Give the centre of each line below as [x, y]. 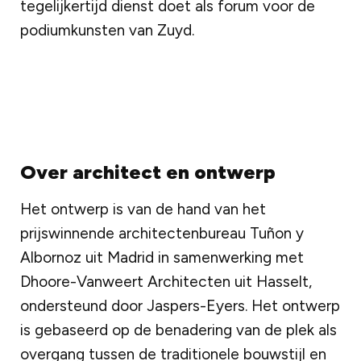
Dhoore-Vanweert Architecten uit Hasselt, [166, 281]
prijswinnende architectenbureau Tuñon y [162, 233]
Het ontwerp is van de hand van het [143, 209]
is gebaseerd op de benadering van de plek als [178, 330]
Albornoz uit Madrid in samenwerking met [162, 257]
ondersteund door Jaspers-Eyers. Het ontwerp [180, 305]
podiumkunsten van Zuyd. [107, 31]
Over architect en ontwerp [148, 172]
